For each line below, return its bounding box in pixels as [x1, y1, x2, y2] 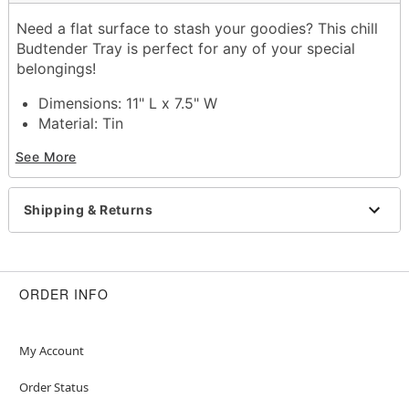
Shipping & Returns [23, 202, 153, 218]
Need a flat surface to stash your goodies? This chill [16, 18, 378, 37]
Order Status [18, 378, 89, 395]
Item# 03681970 [16, 194, 138, 213]
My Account [18, 341, 84, 359]
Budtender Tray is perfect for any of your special [16, 38, 355, 58]
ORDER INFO [18, 284, 109, 303]
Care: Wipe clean [37, 133, 155, 152]
